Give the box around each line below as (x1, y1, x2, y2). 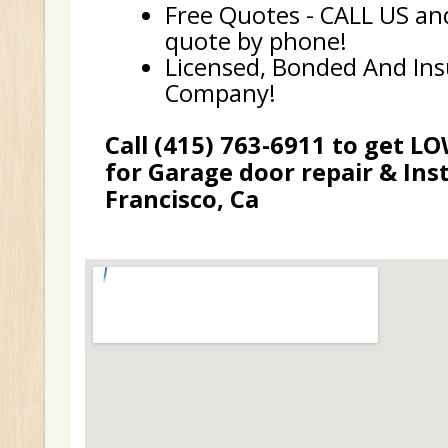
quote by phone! (165, 25, 347, 57)
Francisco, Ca (105, 183, 259, 215)
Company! (165, 77, 276, 109)
